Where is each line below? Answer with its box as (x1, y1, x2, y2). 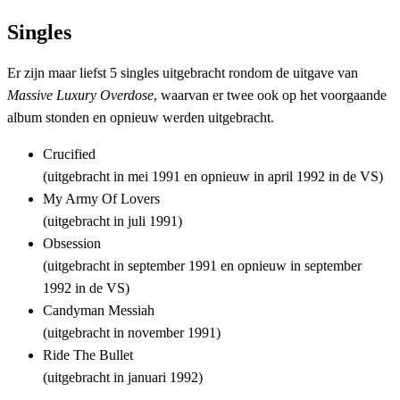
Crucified (43, 146, 96, 162)
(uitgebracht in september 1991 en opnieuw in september (43, 257, 362, 273)
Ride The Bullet (43, 346, 133, 362)
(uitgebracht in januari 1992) (43, 369, 203, 385)
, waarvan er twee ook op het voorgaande (154, 87, 387, 103)
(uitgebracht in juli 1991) (43, 212, 182, 229)
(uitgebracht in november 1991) (43, 324, 221, 340)
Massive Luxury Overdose (7, 87, 154, 103)
